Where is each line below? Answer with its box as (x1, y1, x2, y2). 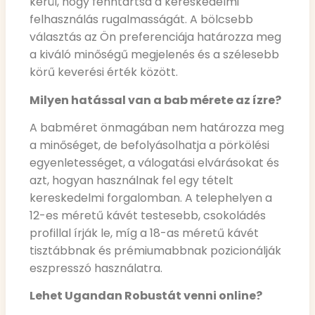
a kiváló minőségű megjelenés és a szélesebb (30, 46, 279, 63)
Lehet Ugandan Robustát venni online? (30, 288, 262, 304)
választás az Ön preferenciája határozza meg (30, 29, 281, 46)
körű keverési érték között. (30, 64, 178, 81)
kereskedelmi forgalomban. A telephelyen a (30, 190, 272, 207)
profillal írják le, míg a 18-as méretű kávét (30, 225, 259, 242)
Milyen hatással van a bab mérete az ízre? (30, 91, 281, 108)
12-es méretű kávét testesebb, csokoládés (30, 207, 266, 224)
